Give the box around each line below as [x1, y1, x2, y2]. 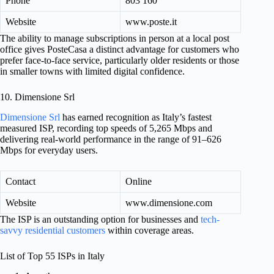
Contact [6, 176, 35, 187]
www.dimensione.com [125, 198, 212, 208]
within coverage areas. [105, 225, 194, 235]
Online [125, 176, 152, 187]
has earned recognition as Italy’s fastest [60, 112, 212, 122]
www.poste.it [125, 17, 177, 28]
